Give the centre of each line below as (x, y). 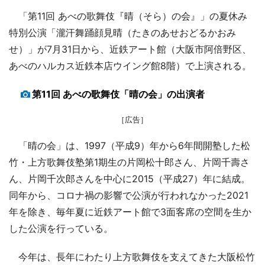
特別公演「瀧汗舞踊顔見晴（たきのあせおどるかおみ (122, 32)
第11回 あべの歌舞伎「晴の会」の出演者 (118, 94)
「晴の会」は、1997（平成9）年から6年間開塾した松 (130, 145)
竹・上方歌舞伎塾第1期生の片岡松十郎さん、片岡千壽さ (129, 162)
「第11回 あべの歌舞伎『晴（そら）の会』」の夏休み (128, 16)
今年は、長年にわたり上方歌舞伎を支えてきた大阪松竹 (132, 256)
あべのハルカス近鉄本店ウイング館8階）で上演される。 (130, 65)
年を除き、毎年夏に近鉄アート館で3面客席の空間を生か (130, 211)
